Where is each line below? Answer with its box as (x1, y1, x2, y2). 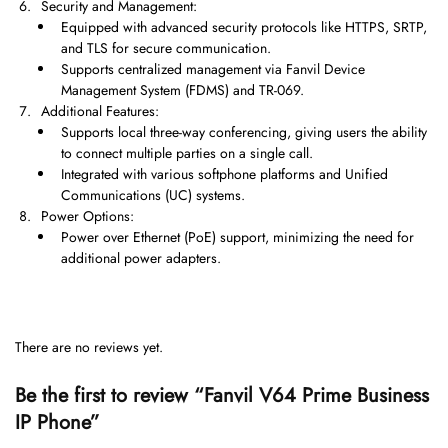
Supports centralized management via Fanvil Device (61, 59, 365, 80)
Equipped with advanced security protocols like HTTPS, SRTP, (61, 17, 427, 38)
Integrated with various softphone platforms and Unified (61, 164, 388, 185)
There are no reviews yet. (15, 336, 163, 357)
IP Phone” (15, 407, 100, 437)
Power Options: (41, 206, 134, 227)
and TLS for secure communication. (61, 38, 271, 59)
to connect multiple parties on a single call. (61, 143, 313, 164)
